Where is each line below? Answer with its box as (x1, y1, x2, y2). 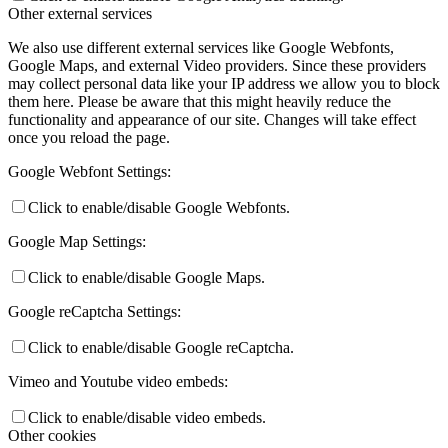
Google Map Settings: (8, 233, 146, 251)
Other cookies (8, 427, 96, 445)
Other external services (8, 5, 152, 23)
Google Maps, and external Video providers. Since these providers (8, 57, 426, 75)
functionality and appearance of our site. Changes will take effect (8, 111, 416, 129)
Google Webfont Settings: (8, 163, 171, 181)
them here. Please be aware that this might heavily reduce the (8, 93, 391, 111)
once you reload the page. (8, 129, 170, 147)
